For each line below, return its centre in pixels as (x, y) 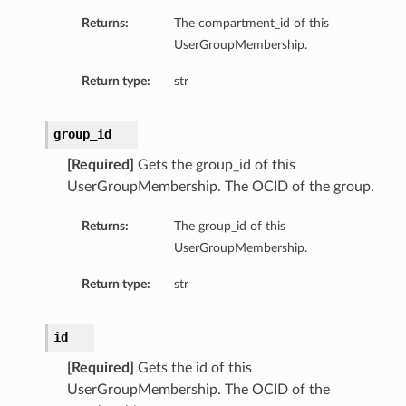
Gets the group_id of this (214, 165)
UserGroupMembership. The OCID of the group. (220, 187)
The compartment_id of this (251, 24)
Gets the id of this (193, 368)
